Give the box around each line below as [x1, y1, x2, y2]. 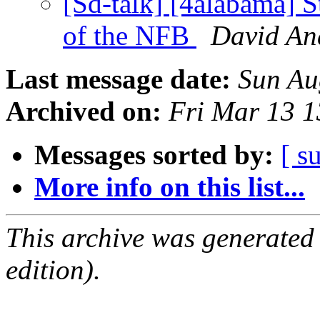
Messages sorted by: [34, 139, 274, 171]
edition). [6, 254, 101, 286]
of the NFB [63, 20, 196, 51]
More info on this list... [34, 171, 305, 203]
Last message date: [6, 64, 231, 95]
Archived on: [6, 96, 161, 127]
